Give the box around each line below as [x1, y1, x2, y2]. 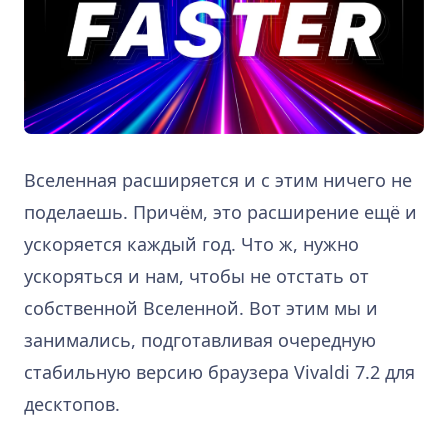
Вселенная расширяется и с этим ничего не [24, 168, 412, 193]
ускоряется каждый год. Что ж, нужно [24, 232, 359, 257]
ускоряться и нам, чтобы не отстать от [24, 264, 369, 289]
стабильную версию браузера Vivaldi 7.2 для [24, 360, 415, 385]
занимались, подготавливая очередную [24, 328, 376, 353]
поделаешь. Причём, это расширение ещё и [24, 200, 417, 225]
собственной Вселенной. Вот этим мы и [24, 296, 378, 321]
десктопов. [24, 392, 120, 417]
